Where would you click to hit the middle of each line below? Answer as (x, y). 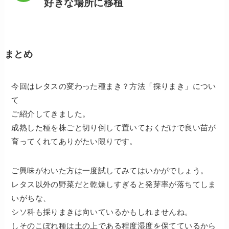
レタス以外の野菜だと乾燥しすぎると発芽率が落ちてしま (114, 185)
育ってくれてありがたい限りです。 (74, 142)
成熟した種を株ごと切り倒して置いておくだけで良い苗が (114, 128)
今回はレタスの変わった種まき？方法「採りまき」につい (114, 86)
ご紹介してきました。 (51, 114)
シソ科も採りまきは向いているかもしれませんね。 (102, 212)
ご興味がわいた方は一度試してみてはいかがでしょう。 (110, 171)
